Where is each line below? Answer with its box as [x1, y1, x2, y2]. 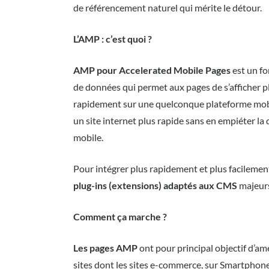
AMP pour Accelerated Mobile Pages [73, 64, 231, 76]
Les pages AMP [73, 242, 138, 253]
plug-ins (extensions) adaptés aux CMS [73, 180, 237, 191]
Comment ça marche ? [73, 211, 167, 222]
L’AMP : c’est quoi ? [73, 33, 152, 44]
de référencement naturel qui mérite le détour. [73, 2, 262, 13]
